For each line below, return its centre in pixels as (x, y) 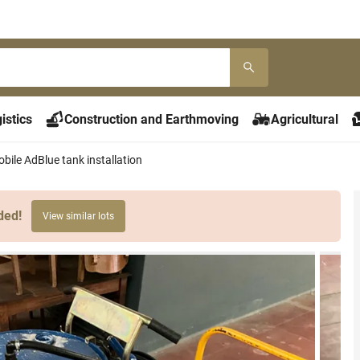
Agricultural (305, 119)
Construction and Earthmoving (151, 119)
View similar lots (78, 217)
